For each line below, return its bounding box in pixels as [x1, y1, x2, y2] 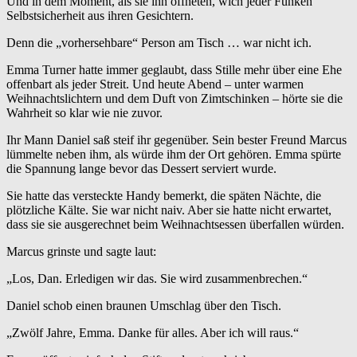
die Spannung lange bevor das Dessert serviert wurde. [6, 162, 277, 176]
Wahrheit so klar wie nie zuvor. [6, 106, 163, 120]
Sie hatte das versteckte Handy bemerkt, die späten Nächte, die [6, 189, 321, 203]
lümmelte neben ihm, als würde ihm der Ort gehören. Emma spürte [6, 147, 341, 162]
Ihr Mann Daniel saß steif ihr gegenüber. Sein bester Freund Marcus [6, 133, 347, 147]
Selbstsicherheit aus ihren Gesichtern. [6, 9, 194, 23]
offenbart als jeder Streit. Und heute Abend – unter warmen [6, 77, 304, 92]
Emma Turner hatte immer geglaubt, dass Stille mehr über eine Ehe [6, 63, 342, 77]
